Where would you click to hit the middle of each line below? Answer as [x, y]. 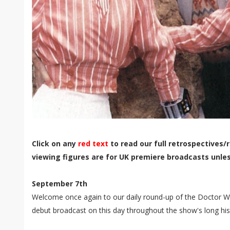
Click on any [55, 143]
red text [93, 143]
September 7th [60, 184]
